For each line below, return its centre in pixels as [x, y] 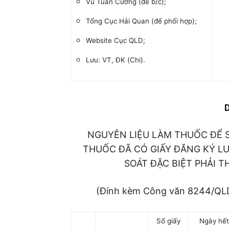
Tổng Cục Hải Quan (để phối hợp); [141, 21]
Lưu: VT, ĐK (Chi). [116, 60]
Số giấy [168, 221]
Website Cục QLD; [116, 40]
